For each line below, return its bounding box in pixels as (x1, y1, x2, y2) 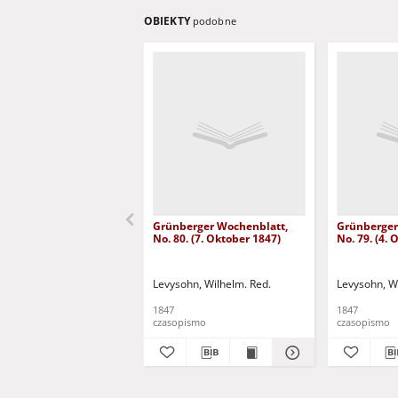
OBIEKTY (144, 13, 193, 28)
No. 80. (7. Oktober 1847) (153, 231, 281, 246)
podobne (192, 14, 236, 28)
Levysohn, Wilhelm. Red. (153, 276, 271, 291)
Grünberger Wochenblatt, (153, 219, 288, 234)
